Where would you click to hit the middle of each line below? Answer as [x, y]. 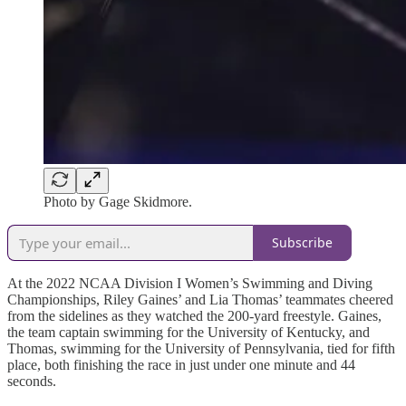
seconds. [32, 381]
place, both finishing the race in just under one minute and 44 [181, 364]
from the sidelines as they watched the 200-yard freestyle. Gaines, [194, 315]
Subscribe [302, 243]
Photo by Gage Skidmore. [118, 201]
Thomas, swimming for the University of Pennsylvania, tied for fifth [201, 348]
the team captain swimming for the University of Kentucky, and [188, 332]
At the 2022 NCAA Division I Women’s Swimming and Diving [190, 283]
